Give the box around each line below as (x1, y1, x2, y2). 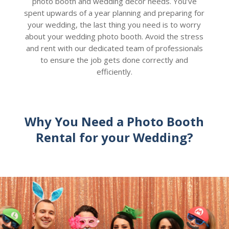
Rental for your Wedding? (35, 128, 193, 146)
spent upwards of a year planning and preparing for (24, 7, 205, 18)
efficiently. (96, 66, 132, 77)
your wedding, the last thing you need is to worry (28, 19, 201, 30)
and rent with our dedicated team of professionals (26, 42, 203, 53)
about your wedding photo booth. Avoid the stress (25, 31, 204, 41)
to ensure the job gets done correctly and (40, 54, 189, 65)
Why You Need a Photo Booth (25, 112, 204, 130)
